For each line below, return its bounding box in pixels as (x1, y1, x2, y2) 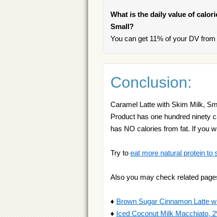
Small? (110, 22, 134, 31)
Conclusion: (110, 73, 192, 91)
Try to (110, 148, 130, 157)
